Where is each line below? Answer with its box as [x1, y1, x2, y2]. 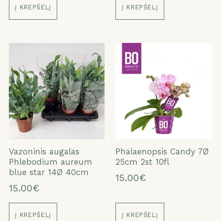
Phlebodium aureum [8, 156, 92, 167]
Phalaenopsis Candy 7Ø [115, 146, 209, 156]
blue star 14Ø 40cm [8, 167, 89, 177]
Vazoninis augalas [8, 146, 79, 156]
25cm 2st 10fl [115, 156, 170, 167]
